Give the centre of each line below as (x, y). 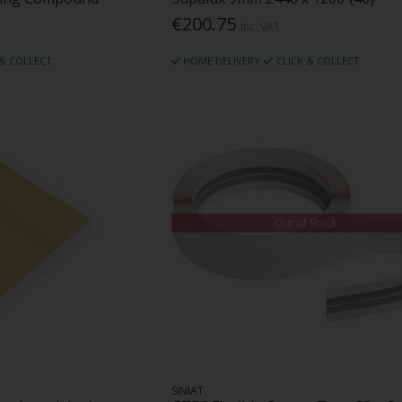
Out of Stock (305, 223)
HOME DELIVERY (222, 60)
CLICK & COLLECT (318, 60)
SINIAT (187, 391)
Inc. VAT (260, 26)
